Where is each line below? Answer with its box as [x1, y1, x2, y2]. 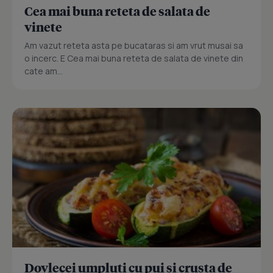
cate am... [24, 65, 63, 77]
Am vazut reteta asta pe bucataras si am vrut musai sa [24, 40, 243, 52]
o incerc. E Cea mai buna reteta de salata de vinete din [24, 52, 243, 65]
